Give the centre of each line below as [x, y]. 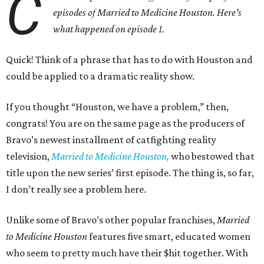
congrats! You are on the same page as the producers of [125, 123]
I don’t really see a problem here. [76, 189]
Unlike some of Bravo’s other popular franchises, [111, 220]
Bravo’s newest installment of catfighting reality [111, 140]
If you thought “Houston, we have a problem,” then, [117, 107]
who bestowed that [212, 156]
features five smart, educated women [169, 237]
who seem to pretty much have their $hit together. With [127, 253]
